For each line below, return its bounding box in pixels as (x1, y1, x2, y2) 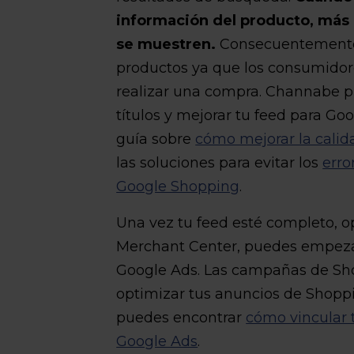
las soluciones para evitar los (116, 154, 323, 171)
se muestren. (116, 36, 217, 53)
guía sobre (116, 130, 196, 148)
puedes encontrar (116, 309, 247, 326)
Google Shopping (116, 178, 240, 195)
